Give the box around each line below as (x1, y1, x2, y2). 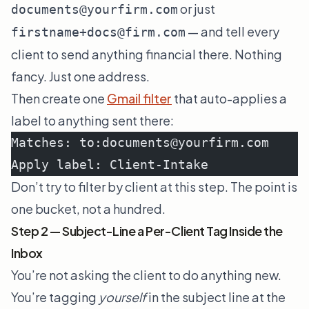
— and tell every (186, 23, 279, 40)
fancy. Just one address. (11, 68, 150, 85)
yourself (99, 289, 146, 306)
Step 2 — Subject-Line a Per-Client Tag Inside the (11, 223, 283, 239)
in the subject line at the (146, 289, 286, 306)
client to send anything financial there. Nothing (11, 46, 282, 63)
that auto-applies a (172, 90, 287, 107)
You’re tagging (11, 289, 99, 306)
